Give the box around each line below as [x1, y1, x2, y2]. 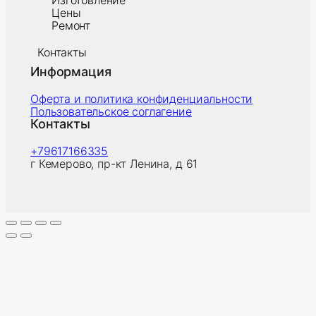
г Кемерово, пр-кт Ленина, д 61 [30, 157, 198, 171]
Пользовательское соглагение [30, 104, 192, 119]
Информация [30, 64, 111, 79]
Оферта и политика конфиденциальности [30, 92, 253, 106]
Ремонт [51, 18, 91, 32]
